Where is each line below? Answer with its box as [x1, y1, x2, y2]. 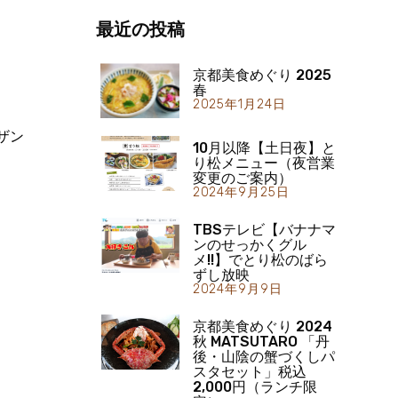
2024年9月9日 [192, 281, 283, 297]
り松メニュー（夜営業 [192, 154, 335, 171]
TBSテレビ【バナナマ [192, 220, 336, 238]
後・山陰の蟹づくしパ [192, 347, 335, 365]
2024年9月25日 [192, 184, 290, 200]
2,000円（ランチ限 [192, 378, 317, 395]
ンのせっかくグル [192, 235, 306, 253]
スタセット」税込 [192, 362, 306, 380]
